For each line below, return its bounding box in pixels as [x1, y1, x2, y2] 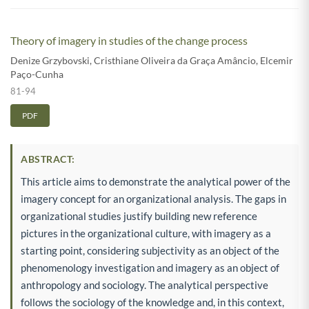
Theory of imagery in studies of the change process [10, 33, 248, 47]
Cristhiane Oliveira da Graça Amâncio [94, 54, 256, 66]
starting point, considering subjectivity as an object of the [21, 243, 279, 257]
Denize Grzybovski [10, 54, 90, 66]
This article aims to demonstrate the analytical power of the [21, 175, 290, 188]
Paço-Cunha [10, 68, 63, 80]
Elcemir [260, 54, 293, 66]
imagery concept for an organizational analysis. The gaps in [21, 192, 286, 205]
